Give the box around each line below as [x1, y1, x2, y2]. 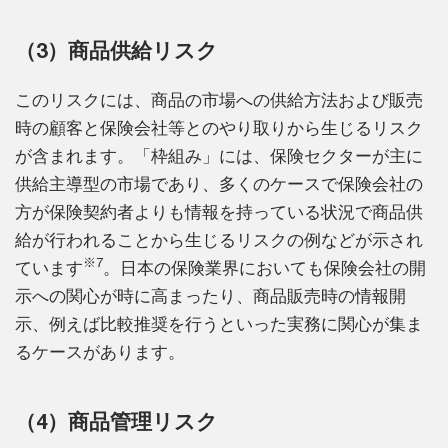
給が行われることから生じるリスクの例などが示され [15, 229, 423, 250]
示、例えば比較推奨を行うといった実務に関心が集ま [15, 313, 423, 334]
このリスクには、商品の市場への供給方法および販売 [15, 89, 423, 110]
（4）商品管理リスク [15, 408, 218, 433]
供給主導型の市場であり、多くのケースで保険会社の [15, 173, 423, 194]
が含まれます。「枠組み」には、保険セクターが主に [15, 145, 423, 166]
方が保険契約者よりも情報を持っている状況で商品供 [15, 201, 423, 222]
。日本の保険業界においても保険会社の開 [103, 257, 426, 278]
